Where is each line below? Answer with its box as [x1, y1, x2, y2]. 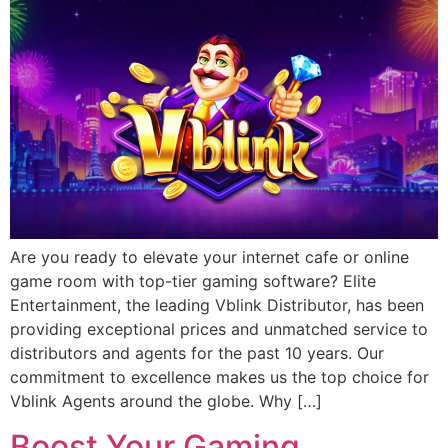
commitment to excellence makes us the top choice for [10, 367, 429, 388]
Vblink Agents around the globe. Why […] [10, 391, 322, 412]
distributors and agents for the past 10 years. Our [10, 343, 384, 364]
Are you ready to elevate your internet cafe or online [10, 247, 409, 268]
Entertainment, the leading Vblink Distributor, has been [10, 295, 424, 316]
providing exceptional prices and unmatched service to [10, 319, 428, 340]
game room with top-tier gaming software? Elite [10, 271, 376, 292]
